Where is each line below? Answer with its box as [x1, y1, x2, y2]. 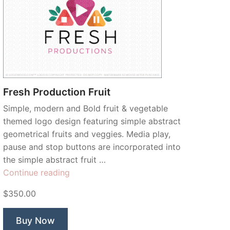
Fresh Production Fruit [3, 86, 110, 99]
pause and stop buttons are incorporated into [3, 142, 181, 152]
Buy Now [16, 215, 55, 226]
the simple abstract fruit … [3, 155, 106, 165]
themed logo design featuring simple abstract [3, 116, 181, 127]
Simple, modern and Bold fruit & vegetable [3, 103, 168, 114]
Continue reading [3, 167, 70, 178]
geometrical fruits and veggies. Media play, [3, 129, 170, 140]
